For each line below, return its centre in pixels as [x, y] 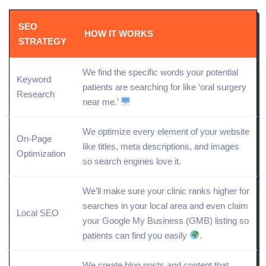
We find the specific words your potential [160, 72]
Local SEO [38, 213]
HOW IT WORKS [119, 33]
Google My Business [143, 220]
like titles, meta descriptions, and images [161, 146]
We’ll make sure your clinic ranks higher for [166, 191]
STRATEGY [42, 41]
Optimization [41, 153]
